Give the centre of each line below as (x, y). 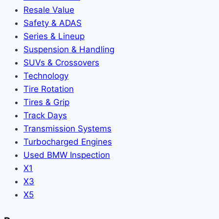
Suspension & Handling (69, 49)
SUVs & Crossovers (61, 62)
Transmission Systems (67, 128)
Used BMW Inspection (67, 155)
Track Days (45, 115)
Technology (46, 76)
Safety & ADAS (53, 23)
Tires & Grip (46, 102)
